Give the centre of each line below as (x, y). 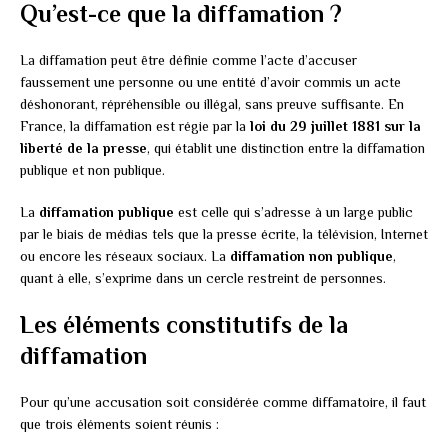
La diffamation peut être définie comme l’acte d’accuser (188, 60)
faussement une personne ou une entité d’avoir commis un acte (210, 82)
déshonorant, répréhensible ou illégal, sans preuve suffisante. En (212, 104)
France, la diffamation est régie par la (135, 126)
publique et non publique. (92, 170)
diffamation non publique (311, 256)
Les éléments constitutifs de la (184, 325)
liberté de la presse (83, 148)
